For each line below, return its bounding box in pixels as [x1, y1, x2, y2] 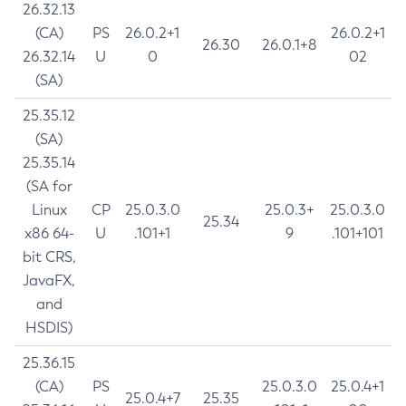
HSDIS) [25, 319, 72, 336]
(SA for [25, 178, 72, 195]
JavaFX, [23, 272, 75, 289]
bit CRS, [22, 248, 76, 266]
